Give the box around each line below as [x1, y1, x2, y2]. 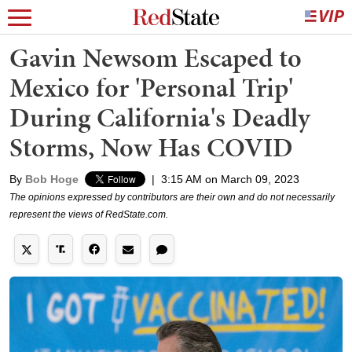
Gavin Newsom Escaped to [9, 39, 302, 76]
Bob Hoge [25, 173, 79, 185]
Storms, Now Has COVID [9, 129, 293, 166]
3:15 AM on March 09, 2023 [161, 173, 299, 185]
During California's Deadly [9, 99, 310, 136]
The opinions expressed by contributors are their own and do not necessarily [9, 192, 335, 203]
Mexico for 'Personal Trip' [9, 69, 293, 106]
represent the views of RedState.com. [9, 209, 168, 220]
